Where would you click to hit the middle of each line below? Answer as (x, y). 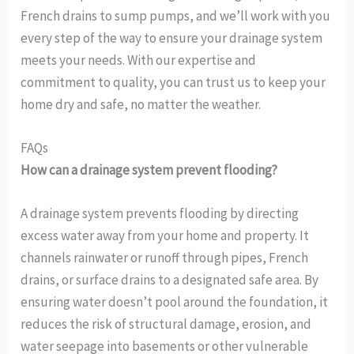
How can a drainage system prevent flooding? (149, 170)
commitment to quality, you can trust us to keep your (173, 83)
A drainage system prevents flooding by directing (160, 214)
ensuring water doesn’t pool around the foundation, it (175, 302)
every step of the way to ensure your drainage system (172, 38)
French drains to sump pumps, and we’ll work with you (176, 16)
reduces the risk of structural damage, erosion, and (166, 324)
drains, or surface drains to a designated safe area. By (170, 280)
